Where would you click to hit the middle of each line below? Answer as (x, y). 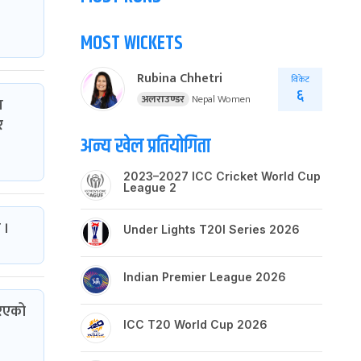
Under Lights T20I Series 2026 (212, 229)
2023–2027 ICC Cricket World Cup (222, 176)
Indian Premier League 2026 (205, 277)
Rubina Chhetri (180, 78)
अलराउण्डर (163, 99)
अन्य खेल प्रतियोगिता (145, 147)
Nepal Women (220, 99)
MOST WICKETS (132, 44)
